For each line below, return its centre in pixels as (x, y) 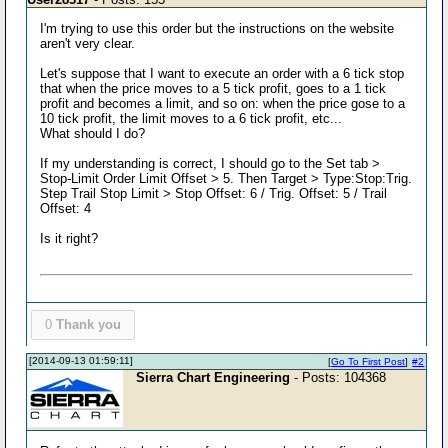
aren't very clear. (88, 43)
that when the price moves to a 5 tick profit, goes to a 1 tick (213, 88)
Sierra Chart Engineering (213, 377)
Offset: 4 (66, 208)
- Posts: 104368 (338, 377)
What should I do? (93, 133)
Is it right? (69, 238)
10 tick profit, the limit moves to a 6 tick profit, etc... (191, 118)
